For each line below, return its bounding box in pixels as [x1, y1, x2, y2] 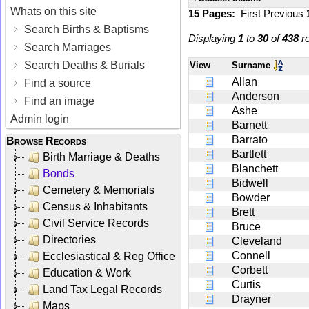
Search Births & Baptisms [21, 23, 150, 35]
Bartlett [232, 148, 266, 160]
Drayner [232, 292, 271, 305]
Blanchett [232, 162, 278, 175]
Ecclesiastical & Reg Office [43, 250, 175, 262]
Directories [43, 233, 96, 246]
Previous [263, 7, 306, 19]
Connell [232, 249, 270, 261]
